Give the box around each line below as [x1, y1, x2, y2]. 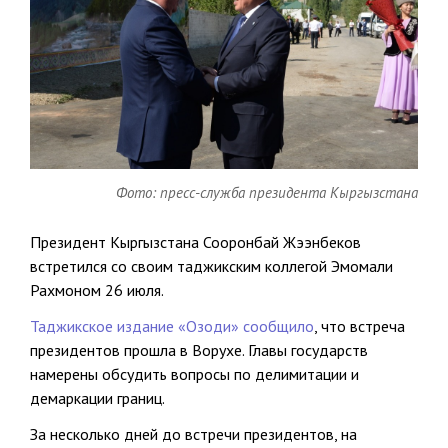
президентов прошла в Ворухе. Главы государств [30, 340, 368, 361]
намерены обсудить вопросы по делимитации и [30, 364, 359, 385]
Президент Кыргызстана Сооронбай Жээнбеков [30, 232, 361, 253]
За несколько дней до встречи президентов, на [30, 424, 357, 445]
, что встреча [314, 316, 405, 337]
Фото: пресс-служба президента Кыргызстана [116, 183, 418, 203]
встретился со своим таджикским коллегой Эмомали [30, 256, 393, 277]
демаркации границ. [30, 388, 165, 409]
